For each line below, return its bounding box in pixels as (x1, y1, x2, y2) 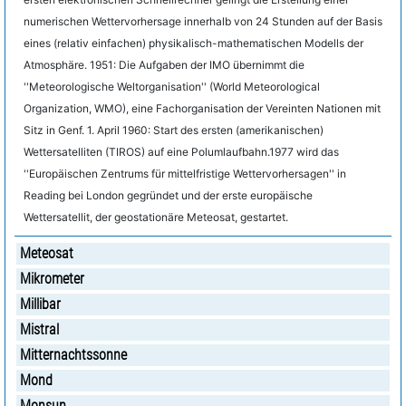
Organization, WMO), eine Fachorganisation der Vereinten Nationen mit (24, 101, 381, 115)
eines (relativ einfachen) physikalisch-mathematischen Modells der (24, 36, 363, 50)
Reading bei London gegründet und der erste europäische (24, 188, 313, 202)
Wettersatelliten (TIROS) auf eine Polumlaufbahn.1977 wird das (24, 145, 339, 159)
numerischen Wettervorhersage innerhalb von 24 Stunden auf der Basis (24, 14, 382, 28)
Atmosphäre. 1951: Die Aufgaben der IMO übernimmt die (24, 58, 304, 72)
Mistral (20, 321, 59, 338)
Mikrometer (20, 270, 84, 287)
